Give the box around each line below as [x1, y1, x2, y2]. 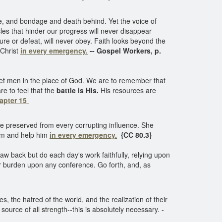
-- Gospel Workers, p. [88, 46, 161, 55]
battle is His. [56, 85, 99, 95]
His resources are [99, 85, 156, 95]
